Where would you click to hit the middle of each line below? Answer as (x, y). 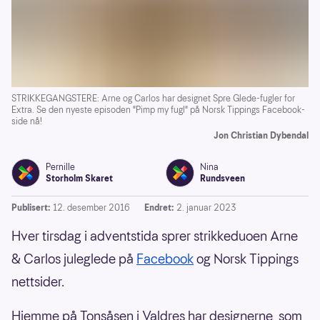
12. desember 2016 (91, 208)
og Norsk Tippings (246, 259)
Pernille (60, 167)
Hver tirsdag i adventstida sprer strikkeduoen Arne (155, 236)
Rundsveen (222, 179)
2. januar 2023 (206, 208)
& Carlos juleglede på (74, 259)
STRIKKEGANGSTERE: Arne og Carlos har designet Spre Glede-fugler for (153, 99)
